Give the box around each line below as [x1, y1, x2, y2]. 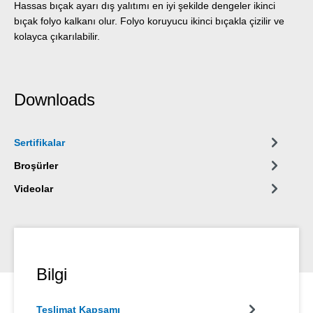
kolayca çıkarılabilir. [14, 30, 100, 42]
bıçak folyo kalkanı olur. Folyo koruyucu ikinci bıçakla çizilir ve [14, 15, 284, 27]
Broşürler [14, 159, 58, 171]
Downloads [14, 89, 95, 109]
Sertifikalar [14, 136, 65, 148]
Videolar [14, 182, 53, 194]
